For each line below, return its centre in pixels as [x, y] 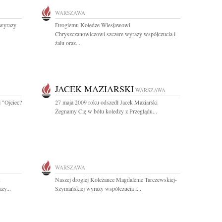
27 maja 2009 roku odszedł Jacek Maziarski [106, 102]
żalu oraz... [68, 43]
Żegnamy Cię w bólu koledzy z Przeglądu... [106, 111]
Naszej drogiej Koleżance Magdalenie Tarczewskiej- [116, 179]
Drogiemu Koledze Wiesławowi [93, 25]
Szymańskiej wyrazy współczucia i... [98, 188]
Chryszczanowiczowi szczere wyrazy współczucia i [115, 34]
